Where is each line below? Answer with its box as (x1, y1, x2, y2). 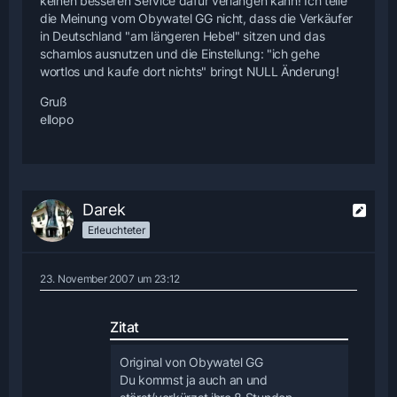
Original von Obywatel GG (120, 354, 263, 370)
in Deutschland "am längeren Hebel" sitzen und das (40, 28, 325, 44)
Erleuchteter (88, 222, 145, 237)
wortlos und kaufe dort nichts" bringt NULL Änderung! (40, 64, 339, 80)
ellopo (40, 112, 74, 128)
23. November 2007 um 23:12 (40, 272, 181, 286)
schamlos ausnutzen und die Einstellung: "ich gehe (40, 46, 320, 62)
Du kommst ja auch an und (120, 372, 268, 388)
